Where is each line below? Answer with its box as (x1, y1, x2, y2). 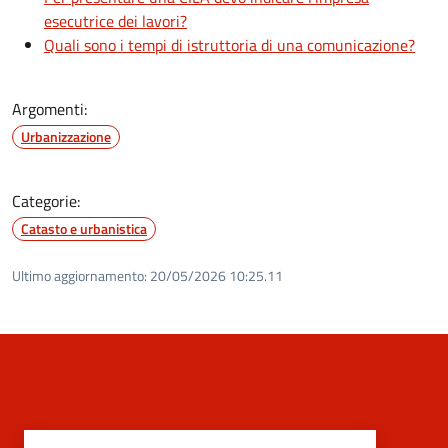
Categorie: (12, 189, 80, 214)
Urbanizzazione (21, 126, 111, 148)
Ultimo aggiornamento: (12, 265, 147, 287)
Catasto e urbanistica (21, 218, 147, 240)
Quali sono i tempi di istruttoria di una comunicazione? (44, 33, 415, 58)
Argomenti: (12, 97, 87, 122)
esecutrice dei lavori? (44, 9, 187, 34)
